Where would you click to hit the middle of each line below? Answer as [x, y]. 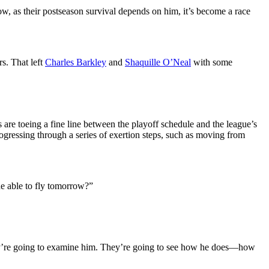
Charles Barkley [76, 62]
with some [212, 62]
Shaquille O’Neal [158, 62]
